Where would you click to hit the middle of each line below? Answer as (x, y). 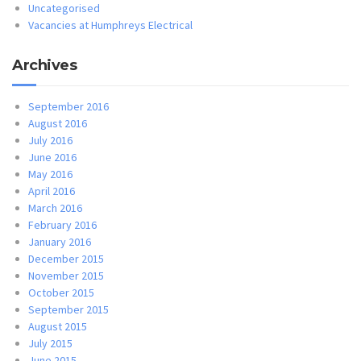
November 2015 (66, 275)
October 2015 (61, 292)
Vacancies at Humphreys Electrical (110, 25)
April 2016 (52, 191)
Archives (44, 65)
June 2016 (52, 157)
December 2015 (66, 258)
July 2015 (50, 343)
